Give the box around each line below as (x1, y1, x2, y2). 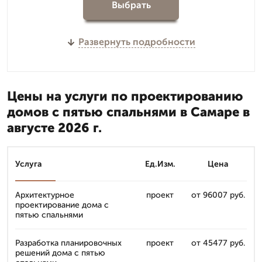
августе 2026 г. (7, 120, 102, 136)
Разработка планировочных (15, 238, 122, 248)
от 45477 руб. (191, 238, 245, 248)
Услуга (15, 159, 42, 169)
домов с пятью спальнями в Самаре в (7, 104, 250, 120)
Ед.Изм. (144, 159, 175, 169)
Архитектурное (15, 190, 74, 200)
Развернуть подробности (78, 36, 195, 47)
